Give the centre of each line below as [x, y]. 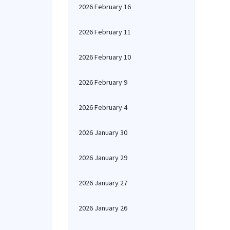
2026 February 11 [105, 32]
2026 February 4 [103, 107]
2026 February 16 [105, 7]
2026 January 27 [103, 183]
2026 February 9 [103, 82]
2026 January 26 [103, 208]
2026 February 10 [105, 57]
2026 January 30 [103, 132]
